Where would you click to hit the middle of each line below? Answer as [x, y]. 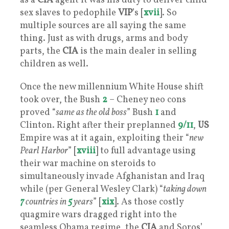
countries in [45, 202]
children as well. [54, 64]
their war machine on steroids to [88, 164]
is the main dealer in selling [138, 51]
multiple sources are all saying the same [103, 26]
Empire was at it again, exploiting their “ [105, 138]
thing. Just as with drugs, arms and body [104, 38]
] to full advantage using [146, 151]
